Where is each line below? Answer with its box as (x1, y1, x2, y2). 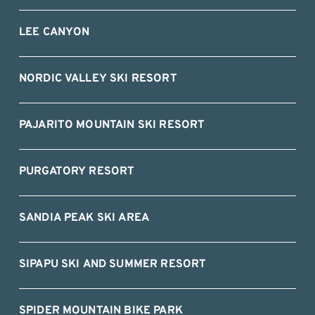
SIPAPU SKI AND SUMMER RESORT (18, 257, 207, 271)
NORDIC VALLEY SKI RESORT (18, 71, 177, 86)
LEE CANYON (18, 25, 90, 39)
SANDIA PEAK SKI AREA (18, 210, 150, 225)
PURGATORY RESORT (18, 164, 135, 179)
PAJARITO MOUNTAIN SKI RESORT (18, 117, 205, 132)
